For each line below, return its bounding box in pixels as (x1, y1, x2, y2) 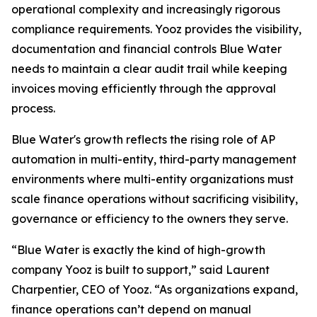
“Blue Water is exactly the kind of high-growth (11, 243, 265, 257)
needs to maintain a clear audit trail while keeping (11, 62, 287, 76)
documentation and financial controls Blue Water (11, 42, 282, 56)
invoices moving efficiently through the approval (11, 81, 276, 96)
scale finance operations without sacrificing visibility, (11, 192, 298, 206)
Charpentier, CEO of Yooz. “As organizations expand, (11, 282, 298, 296)
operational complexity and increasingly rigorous (11, 2, 280, 16)
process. (11, 101, 55, 115)
